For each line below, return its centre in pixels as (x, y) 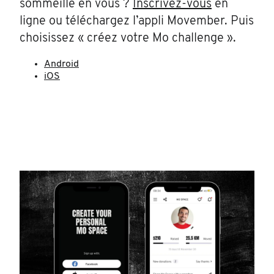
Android (61, 64)
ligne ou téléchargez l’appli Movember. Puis (137, 21)
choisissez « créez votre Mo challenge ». (128, 39)
